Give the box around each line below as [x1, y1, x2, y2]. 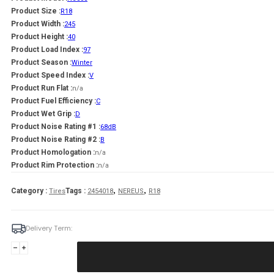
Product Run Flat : [11, 83, 72, 92]
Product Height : [11, 32, 68, 41]
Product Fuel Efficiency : [11, 96, 96, 105]
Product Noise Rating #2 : [11, 135, 100, 144]
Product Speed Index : [11, 70, 89, 80]
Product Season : [11, 57, 72, 67]
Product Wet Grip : [11, 109, 75, 118]
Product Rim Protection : [11, 160, 98, 169]
